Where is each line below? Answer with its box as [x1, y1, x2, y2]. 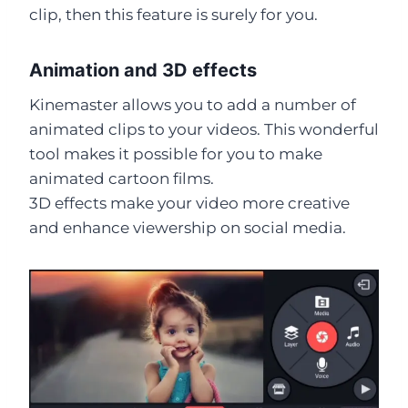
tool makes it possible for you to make [29, 144, 322, 163]
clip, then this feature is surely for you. [29, 5, 318, 24]
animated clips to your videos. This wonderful [29, 119, 379, 138]
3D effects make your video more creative [29, 193, 350, 212]
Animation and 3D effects [29, 58, 257, 81]
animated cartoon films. [29, 168, 214, 188]
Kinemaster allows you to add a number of [29, 95, 356, 114]
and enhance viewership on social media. [29, 218, 346, 237]
